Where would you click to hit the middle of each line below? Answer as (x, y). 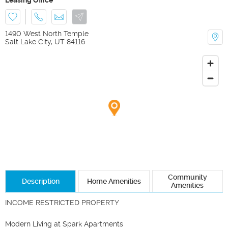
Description (40, 181)
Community (187, 177)
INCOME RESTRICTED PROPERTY (62, 202)
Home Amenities (114, 181)
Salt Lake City (28, 41)
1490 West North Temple (47, 33)
